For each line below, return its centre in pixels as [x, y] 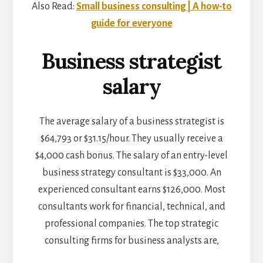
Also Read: [54, 7]
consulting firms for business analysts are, [131, 241]
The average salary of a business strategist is [131, 122]
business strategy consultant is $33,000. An [131, 173]
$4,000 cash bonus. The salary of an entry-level [131, 156]
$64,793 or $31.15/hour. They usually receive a [131, 139]
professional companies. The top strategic [131, 224]
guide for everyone [131, 24]
